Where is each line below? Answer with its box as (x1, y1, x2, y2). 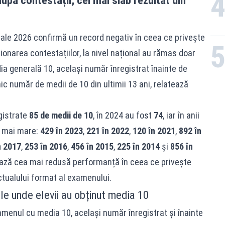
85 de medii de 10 (29, 110, 93, 121)
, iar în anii (162, 110, 199, 121)
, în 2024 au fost (92, 110, 154, 121)
